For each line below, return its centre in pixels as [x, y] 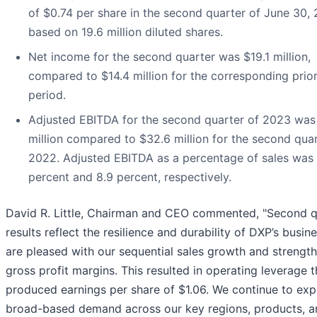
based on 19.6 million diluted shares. [126, 31]
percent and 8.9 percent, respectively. [130, 177]
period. [47, 94]
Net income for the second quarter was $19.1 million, [169, 56]
